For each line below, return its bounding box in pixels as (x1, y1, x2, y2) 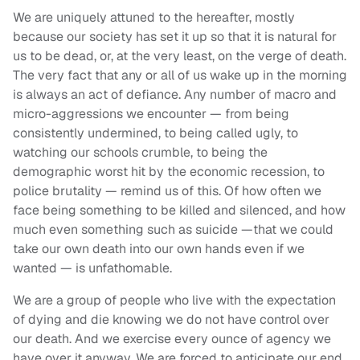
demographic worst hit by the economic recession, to (13, 163, 325, 181)
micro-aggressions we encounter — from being (13, 105, 289, 123)
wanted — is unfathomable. (13, 260, 172, 277)
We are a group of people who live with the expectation (13, 292, 336, 309)
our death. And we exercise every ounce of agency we (13, 330, 331, 348)
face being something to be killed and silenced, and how (13, 202, 346, 219)
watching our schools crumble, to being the (13, 144, 268, 162)
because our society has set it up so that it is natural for (13, 28, 337, 46)
